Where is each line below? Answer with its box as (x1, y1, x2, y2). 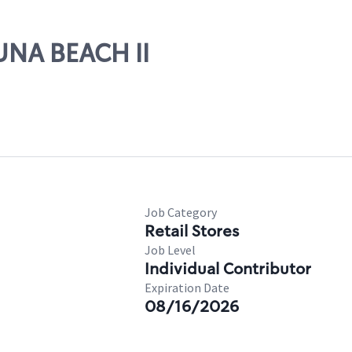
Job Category (145, 204, 217, 220)
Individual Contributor (145, 258, 311, 279)
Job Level (145, 242, 196, 258)
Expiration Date (145, 280, 229, 295)
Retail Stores (145, 221, 239, 241)
